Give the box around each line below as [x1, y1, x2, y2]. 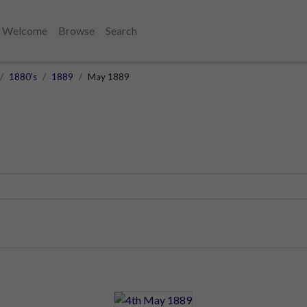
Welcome [2, 24, 47, 37]
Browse [58, 24, 95, 37]
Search [106, 24, 137, 37]
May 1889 [88, 71, 130, 82]
